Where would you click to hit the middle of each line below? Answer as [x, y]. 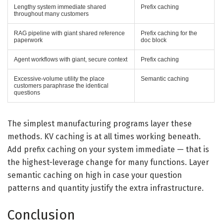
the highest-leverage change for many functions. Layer [108, 163]
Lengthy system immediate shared [60, 7]
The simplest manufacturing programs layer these [100, 124]
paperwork [28, 40]
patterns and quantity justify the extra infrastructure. [106, 188]
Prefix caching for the [169, 33]
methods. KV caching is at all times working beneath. [104, 137]
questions [27, 93]
